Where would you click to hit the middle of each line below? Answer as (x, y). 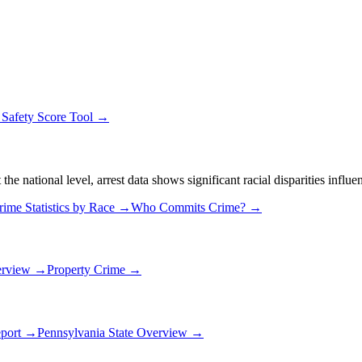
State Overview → (154, 332)
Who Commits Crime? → (196, 207)
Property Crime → (94, 270)
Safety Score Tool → (55, 117)
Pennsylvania (71, 332)
